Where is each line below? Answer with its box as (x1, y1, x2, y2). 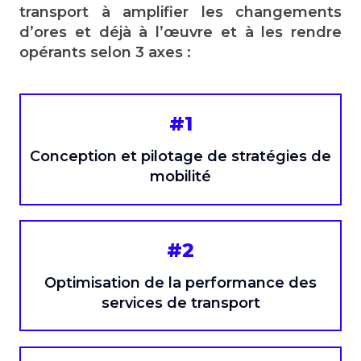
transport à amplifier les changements (19, 3, 342, 22)
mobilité (150, 168, 211, 186)
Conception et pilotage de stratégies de (30, 147, 331, 166)
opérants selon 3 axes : (19, 44, 191, 62)
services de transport (101, 293, 260, 312)
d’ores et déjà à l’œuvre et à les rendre (19, 23, 342, 42)
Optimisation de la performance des (44, 273, 317, 292)
